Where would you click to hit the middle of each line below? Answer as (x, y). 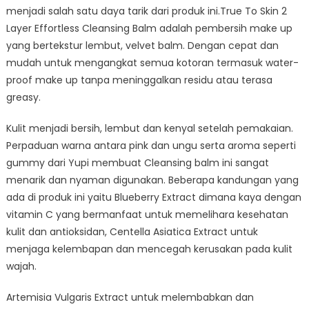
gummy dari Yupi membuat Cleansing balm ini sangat (137, 162)
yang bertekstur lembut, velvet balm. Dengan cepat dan (142, 45)
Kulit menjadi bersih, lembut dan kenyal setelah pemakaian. (149, 128)
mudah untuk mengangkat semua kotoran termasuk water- (152, 62)
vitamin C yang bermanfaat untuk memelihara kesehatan (147, 214)
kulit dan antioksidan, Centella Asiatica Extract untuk (132, 231)
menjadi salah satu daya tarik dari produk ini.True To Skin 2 (146, 11)
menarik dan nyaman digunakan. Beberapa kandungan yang (152, 180)
